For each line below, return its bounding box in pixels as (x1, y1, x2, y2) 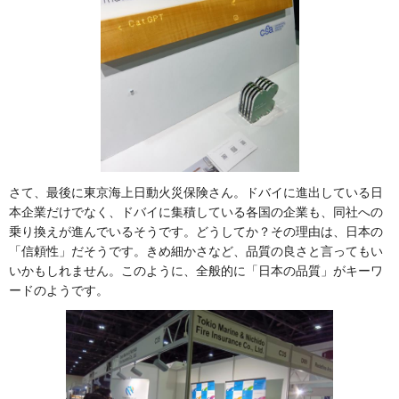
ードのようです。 (9, 282, 109, 297)
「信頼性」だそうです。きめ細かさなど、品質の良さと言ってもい (9, 243, 383, 258)
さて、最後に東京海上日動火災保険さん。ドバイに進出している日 (9, 184, 383, 199)
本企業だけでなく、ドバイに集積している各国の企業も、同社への (9, 204, 383, 219)
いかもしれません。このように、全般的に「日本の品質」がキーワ (9, 263, 383, 278)
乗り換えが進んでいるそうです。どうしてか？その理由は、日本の (9, 224, 383, 239)
